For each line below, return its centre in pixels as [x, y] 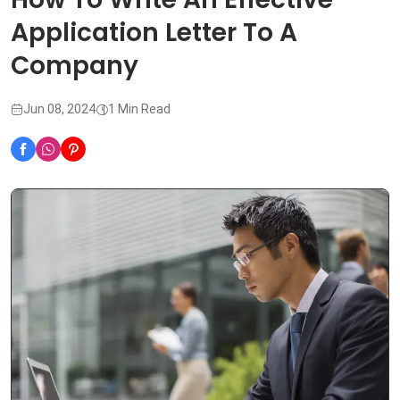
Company [75, 66]
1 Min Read [139, 109]
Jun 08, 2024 [59, 109]
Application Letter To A [154, 33]
